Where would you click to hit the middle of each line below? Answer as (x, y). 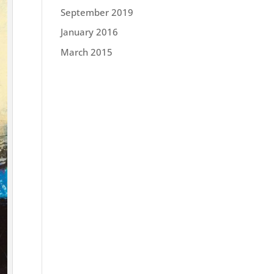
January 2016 (89, 32)
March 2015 (86, 52)
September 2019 (97, 12)
